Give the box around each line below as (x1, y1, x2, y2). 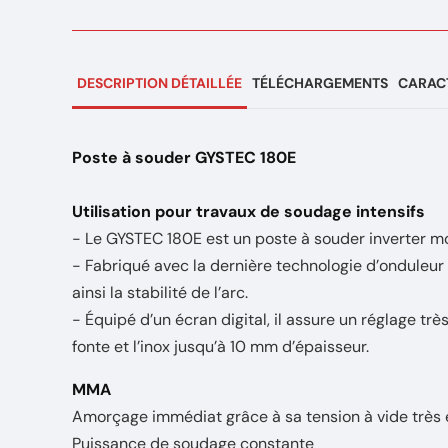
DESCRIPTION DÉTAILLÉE (77, 74, 242, 92)
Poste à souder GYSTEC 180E (72, 147, 296, 168)
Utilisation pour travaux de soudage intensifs (72, 201, 425, 222)
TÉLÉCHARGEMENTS (252, 74, 388, 92)
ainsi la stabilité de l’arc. (72, 282, 248, 303)
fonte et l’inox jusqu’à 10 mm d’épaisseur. (72, 336, 369, 357)
